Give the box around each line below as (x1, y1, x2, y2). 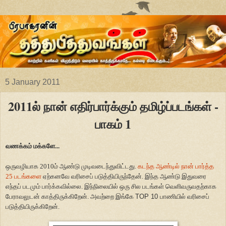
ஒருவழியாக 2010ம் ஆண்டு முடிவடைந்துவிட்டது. (6, 162, 138, 170)
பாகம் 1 (95, 115, 131, 133)
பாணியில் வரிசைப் (160, 192, 209, 200)
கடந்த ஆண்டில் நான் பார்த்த (138, 162, 214, 170)
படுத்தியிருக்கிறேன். (6, 202, 60, 210)
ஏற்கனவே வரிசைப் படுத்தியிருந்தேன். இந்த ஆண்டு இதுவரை (41, 172, 206, 180)
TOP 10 (135, 192, 160, 200)
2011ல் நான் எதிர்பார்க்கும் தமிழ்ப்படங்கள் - (8, 97, 218, 116)
